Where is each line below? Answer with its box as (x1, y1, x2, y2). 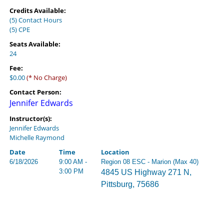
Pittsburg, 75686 (101, 180, 159, 188)
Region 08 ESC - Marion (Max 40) (101, 158, 198, 165)
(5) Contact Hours (9, 15, 62, 24)
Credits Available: (9, 6, 66, 15)
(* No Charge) (25, 73, 67, 82)
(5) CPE (9, 25, 30, 34)
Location (101, 147, 129, 156)
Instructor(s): (9, 114, 52, 123)
